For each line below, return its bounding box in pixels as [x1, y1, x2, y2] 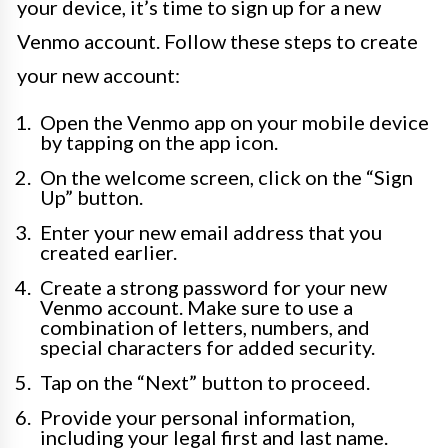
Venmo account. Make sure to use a [40, 295, 353, 319]
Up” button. [40, 185, 143, 209]
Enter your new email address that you [40, 220, 382, 244]
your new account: [17, 63, 180, 87]
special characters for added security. [40, 335, 375, 359]
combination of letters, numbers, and [40, 315, 370, 339]
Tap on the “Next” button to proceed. [40, 370, 370, 394]
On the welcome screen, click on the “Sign [40, 165, 413, 189]
